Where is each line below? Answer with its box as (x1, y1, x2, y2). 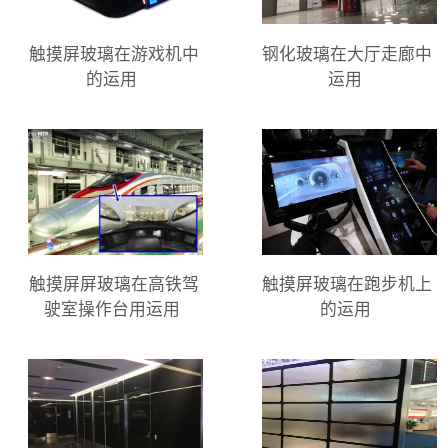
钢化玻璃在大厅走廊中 (262, 44, 433, 64)
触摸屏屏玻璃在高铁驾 (28, 275, 199, 295)
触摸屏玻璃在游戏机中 (28, 44, 199, 64)
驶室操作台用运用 (43, 300, 180, 320)
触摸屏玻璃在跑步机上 (262, 275, 433, 295)
